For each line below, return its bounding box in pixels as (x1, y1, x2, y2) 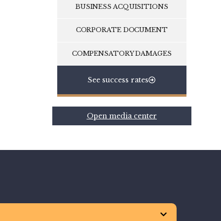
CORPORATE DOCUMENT (75, 26, 168, 35)
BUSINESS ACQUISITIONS (75, 2, 168, 11)
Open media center (86, 111, 157, 121)
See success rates (88, 75, 149, 85)
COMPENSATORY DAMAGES (72, 49, 172, 58)
